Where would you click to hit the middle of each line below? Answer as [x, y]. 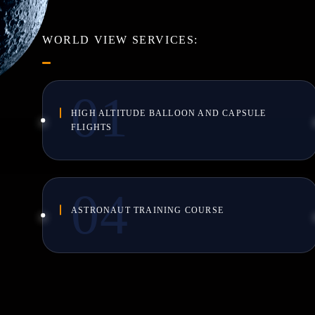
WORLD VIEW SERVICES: [120, 40]
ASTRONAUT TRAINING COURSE [147, 210]
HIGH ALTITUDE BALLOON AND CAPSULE [169, 113]
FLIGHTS [92, 127]
